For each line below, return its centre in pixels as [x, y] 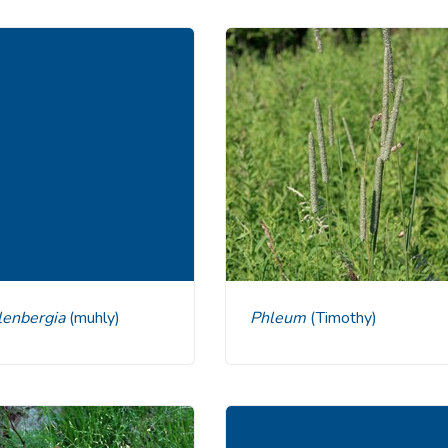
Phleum [284, 317]
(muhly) [94, 317]
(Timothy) [343, 317]
